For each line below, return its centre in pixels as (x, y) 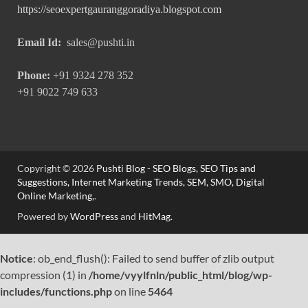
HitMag (154, 217)
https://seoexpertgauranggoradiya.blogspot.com (119, 10)
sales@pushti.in (98, 43)
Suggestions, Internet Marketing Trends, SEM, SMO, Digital (141, 182)
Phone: (34, 76)
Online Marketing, (56, 196)
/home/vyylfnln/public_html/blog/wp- (180, 275)
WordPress (94, 217)
